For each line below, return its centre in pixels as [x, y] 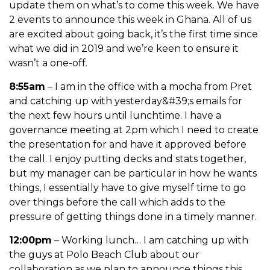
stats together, [211, 159]
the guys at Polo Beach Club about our [104, 254]
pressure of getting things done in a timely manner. [133, 216]
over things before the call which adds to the [117, 202]
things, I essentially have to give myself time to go [127, 187]
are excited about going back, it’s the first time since [133, 34]
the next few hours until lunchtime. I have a [115, 115]
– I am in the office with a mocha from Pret [149, 86]
